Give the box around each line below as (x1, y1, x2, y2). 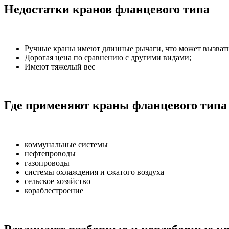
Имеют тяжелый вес (25, 62, 95, 71)
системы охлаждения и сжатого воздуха (25, 168, 164, 177)
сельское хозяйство (25, 177, 90, 186)
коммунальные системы (25, 140, 108, 149)
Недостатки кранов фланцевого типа (4, 2, 210, 16)
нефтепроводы (25, 149, 76, 158)
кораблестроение (25, 186, 83, 195)
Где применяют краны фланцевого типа (4, 99, 227, 112)
